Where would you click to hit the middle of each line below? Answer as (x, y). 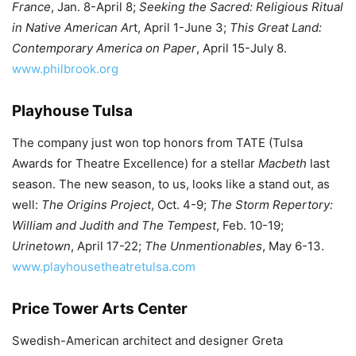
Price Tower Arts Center (100, 309)
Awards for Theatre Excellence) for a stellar (135, 163)
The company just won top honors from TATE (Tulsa (157, 143)
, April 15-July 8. (242, 48)
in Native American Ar (73, 27)
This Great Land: (276, 27)
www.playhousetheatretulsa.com (104, 267)
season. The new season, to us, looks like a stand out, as (171, 184)
